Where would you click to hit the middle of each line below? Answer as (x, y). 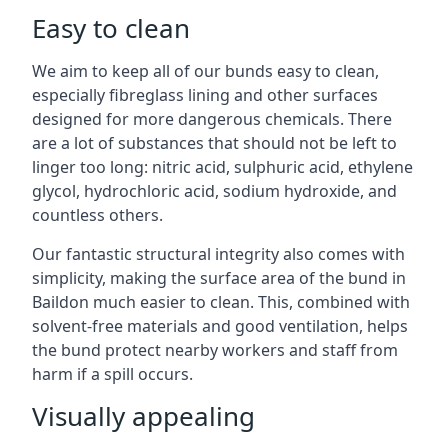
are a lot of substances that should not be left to (214, 143)
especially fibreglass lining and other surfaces (205, 95)
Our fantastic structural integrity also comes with (218, 254)
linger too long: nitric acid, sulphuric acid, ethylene (222, 167)
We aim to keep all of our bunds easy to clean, (205, 71)
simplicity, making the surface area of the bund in (219, 278)
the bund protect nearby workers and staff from (215, 350)
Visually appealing (143, 416)
